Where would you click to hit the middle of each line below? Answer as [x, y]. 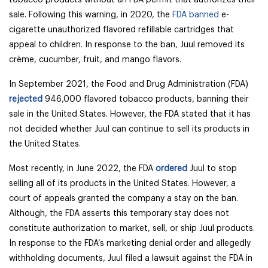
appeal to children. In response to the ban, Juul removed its [127, 45]
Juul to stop [212, 169]
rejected [26, 99]
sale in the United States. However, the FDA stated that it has [130, 114]
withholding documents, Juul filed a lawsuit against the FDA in [131, 258]
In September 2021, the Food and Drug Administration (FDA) [129, 84]
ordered [171, 169]
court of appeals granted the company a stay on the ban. [124, 199]
